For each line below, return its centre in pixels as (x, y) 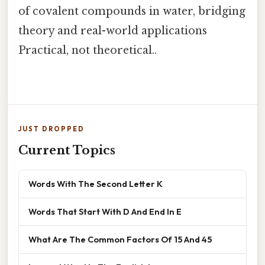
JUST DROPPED (51, 129)
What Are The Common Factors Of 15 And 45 (120, 239)
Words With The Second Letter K (96, 183)
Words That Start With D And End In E (105, 211)
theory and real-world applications (113, 30)
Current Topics (67, 150)
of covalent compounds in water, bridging (132, 11)
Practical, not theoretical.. (88, 50)
